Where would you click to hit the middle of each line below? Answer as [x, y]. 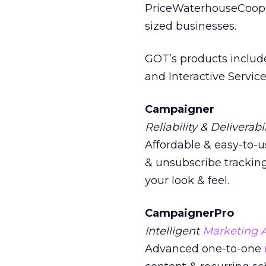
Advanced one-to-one [203, 249]
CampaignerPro [189, 213]
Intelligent [174, 231]
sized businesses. [191, 26]
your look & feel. [187, 180]
